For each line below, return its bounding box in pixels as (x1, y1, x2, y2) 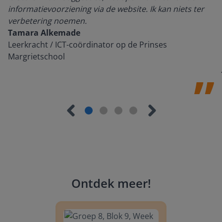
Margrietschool (8, 51, 65, 62)
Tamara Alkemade (8, 27, 80, 38)
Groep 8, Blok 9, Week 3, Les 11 (45, 191, 160, 202)
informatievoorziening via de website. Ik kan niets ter (8, 3, 204, 14)
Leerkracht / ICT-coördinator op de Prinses (8, 39, 167, 50)
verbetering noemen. (8, 15, 87, 26)
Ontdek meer (71, 175, 148, 191)
